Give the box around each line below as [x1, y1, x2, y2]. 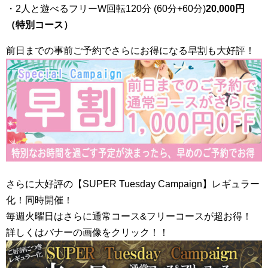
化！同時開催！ [6, 194, 73, 205]
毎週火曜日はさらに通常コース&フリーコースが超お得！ [6, 211, 252, 221]
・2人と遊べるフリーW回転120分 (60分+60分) [6, 4, 206, 14]
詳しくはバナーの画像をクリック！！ [6, 227, 169, 237]
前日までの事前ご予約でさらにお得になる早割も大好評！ [6, 45, 255, 56]
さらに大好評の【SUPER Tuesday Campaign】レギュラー [6, 178, 260, 189]
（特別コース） [6, 20, 73, 31]
